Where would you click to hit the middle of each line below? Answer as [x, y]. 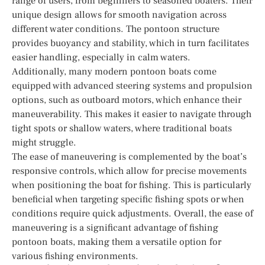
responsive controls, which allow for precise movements [129, 171]
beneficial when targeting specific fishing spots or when [128, 199]
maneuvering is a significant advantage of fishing [115, 227]
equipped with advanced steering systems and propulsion [132, 85]
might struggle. [44, 142]
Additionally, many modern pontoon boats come [114, 71]
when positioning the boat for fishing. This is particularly [132, 185]
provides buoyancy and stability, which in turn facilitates [130, 43]
